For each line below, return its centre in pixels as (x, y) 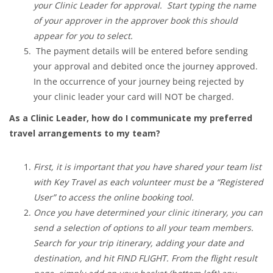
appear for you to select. (83, 36)
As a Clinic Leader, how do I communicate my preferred (131, 118)
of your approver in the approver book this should (136, 21)
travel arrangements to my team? (85, 133)
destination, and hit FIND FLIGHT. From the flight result (145, 258)
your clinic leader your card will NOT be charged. (134, 97)
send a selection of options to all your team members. (144, 228)
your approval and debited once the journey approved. (147, 66)
